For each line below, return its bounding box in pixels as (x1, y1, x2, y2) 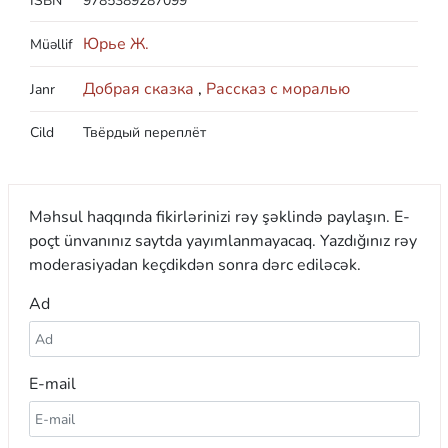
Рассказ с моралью (206, 77, 350, 100)
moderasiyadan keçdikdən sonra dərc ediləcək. (28, 253, 361, 276)
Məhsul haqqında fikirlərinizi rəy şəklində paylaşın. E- (28, 205, 410, 228)
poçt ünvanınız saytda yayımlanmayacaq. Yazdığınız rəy (28, 229, 417, 252)
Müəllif (30, 34, 73, 54)
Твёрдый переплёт (83, 122, 206, 142)
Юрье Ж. (83, 32, 149, 55)
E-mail (28, 372, 76, 395)
